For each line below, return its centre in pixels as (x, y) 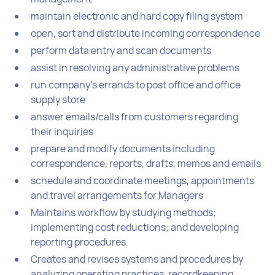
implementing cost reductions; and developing (135, 227)
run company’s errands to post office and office (136, 84)
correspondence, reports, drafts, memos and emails (146, 163)
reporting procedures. (80, 242)
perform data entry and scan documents (121, 50)
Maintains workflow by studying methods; (124, 212)
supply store (58, 99)
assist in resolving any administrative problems (135, 67)
